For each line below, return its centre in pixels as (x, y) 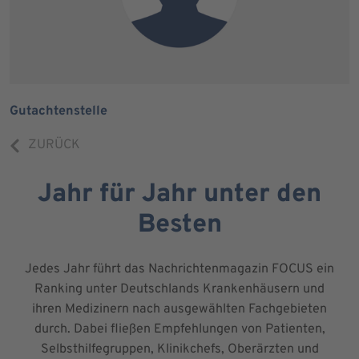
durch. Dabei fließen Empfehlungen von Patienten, (179, 329)
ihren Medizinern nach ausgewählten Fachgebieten (179, 309)
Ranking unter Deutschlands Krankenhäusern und (179, 289)
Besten (179, 225)
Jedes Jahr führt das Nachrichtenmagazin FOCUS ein (179, 269)
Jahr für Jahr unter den (179, 194)
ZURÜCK (54, 145)
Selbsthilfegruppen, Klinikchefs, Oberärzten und (179, 349)
